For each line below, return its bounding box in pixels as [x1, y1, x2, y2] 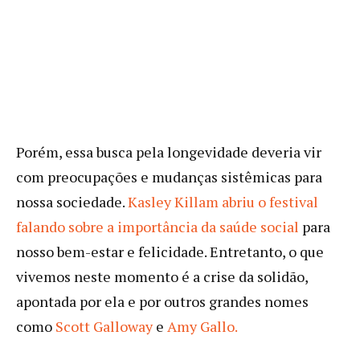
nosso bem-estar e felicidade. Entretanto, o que [16, 241, 324, 261]
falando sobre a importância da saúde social [16, 216, 299, 236]
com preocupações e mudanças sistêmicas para [16, 166, 322, 186]
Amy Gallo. [167, 316, 238, 336]
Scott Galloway [55, 316, 153, 336]
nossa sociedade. [16, 191, 128, 211]
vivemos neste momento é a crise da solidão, [16, 266, 308, 286]
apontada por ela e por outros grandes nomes [16, 291, 309, 311]
